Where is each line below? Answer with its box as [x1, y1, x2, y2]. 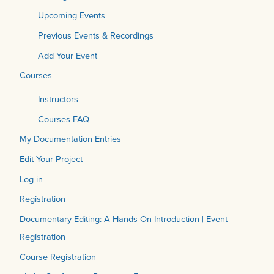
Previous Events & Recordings [38, 28, 154, 42]
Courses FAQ [38, 112, 89, 126]
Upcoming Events [38, 9, 105, 23]
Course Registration [20, 250, 96, 264]
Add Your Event [38, 48, 97, 62]
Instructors [38, 92, 78, 106]
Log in [20, 172, 43, 186]
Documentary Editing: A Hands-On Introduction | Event [20, 212, 228, 226]
